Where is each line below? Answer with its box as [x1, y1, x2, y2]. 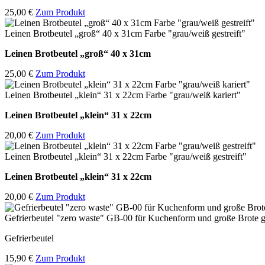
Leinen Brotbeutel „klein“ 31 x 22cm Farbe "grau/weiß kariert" [5, 90, 241, 101]
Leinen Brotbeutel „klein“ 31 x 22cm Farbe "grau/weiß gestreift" [5, 151, 247, 162]
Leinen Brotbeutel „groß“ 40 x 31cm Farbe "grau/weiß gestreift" [5, 28, 245, 39]
